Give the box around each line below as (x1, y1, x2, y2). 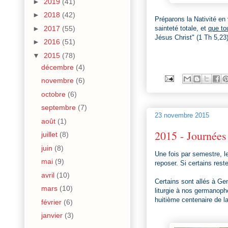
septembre (41, 103, 78, 112)
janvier (41, 211, 65, 220)
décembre (41, 63, 76, 71)
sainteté (155, 24, 180, 32)
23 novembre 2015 (155, 111, 209, 120)
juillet (41, 130, 60, 139)
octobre (41, 90, 68, 98)
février (41, 197, 64, 206)
